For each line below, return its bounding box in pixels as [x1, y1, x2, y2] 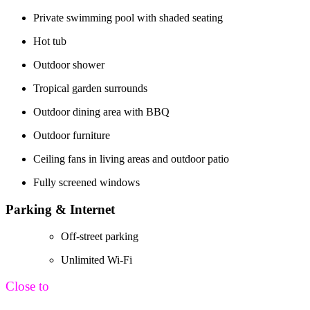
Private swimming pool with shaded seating [33, 12, 223, 24]
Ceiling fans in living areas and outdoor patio [33, 153, 229, 165]
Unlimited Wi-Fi [61, 253, 132, 266]
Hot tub [33, 35, 66, 48]
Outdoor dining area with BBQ [33, 106, 170, 118]
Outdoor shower [33, 59, 104, 71]
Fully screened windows [33, 176, 140, 189]
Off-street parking [61, 230, 138, 242]
